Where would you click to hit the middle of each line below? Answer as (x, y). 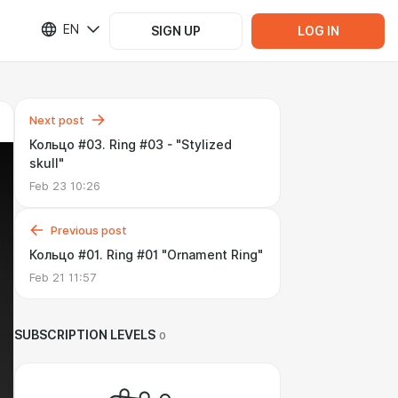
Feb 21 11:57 (63, 277)
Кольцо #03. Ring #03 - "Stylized (131, 145)
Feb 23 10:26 (65, 186)
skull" (47, 163)
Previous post (89, 230)
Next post (57, 120)
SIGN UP (176, 31)
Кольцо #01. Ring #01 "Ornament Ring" (146, 255)
